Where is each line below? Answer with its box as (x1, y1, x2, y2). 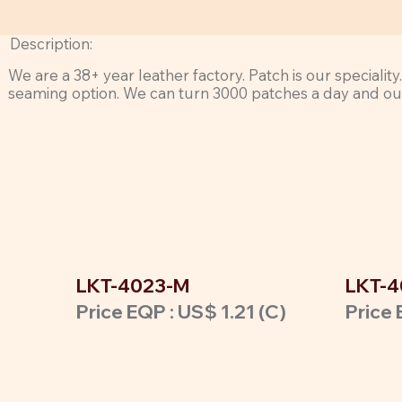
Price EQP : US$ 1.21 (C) (76, 300, 287, 324)
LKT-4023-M (76, 274, 190, 298)
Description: (9, 34, 92, 54)
